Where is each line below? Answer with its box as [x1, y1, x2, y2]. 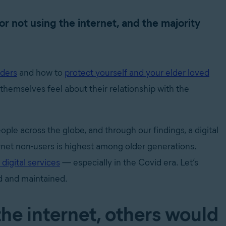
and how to [17, 67, 65, 78]
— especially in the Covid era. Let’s [60, 157, 198, 168]
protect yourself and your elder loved [65, 67, 209, 78]
